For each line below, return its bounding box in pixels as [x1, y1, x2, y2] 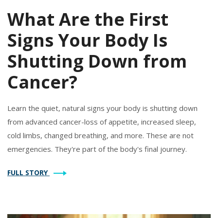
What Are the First [7, 7, 168, 31]
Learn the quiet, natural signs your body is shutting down [7, 103, 198, 113]
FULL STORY [7, 167, 50, 177]
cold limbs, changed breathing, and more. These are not [7, 130, 194, 140]
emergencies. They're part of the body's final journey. [7, 144, 187, 154]
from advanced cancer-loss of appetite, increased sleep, [7, 116, 196, 127]
